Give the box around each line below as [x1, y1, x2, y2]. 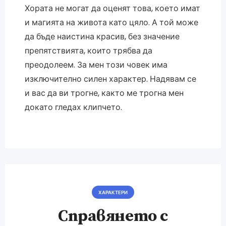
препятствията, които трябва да [24, 45, 152, 57]
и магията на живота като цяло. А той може [24, 17, 198, 29]
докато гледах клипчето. [24, 101, 122, 114]
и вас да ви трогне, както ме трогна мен [24, 87, 184, 99]
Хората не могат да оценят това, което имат [24, 3, 200, 15]
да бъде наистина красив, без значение [24, 31, 180, 43]
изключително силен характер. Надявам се [24, 73, 196, 85]
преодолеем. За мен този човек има [24, 59, 167, 71]
